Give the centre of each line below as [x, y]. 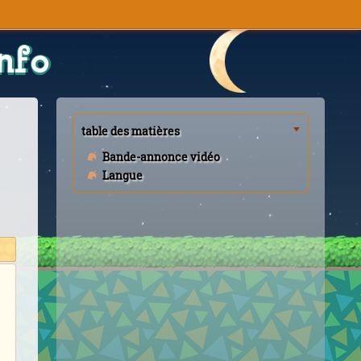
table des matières [130, 131]
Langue [122, 175]
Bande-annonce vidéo [161, 157]
